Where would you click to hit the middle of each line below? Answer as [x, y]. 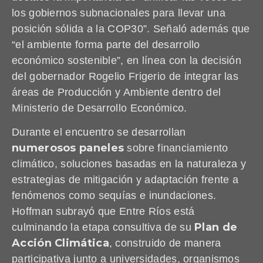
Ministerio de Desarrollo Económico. [100, 108]
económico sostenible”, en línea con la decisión [127, 60]
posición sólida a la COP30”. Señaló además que [131, 28]
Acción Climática [60, 243]
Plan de [216, 227]
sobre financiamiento [176, 148]
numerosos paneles [68, 148]
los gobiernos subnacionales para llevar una [119, 13]
